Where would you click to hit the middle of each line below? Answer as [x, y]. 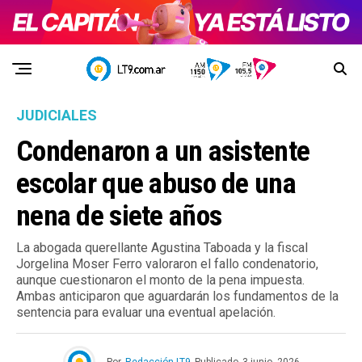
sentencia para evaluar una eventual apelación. [146, 313]
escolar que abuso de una [156, 184]
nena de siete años [119, 216]
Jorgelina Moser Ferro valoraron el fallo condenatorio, [167, 264]
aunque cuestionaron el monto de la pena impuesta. [160, 280]
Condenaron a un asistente [163, 152]
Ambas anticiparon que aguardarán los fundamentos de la [177, 297]
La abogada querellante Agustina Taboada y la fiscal [162, 248]
